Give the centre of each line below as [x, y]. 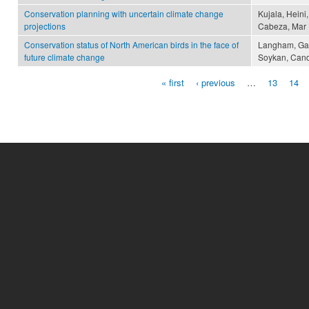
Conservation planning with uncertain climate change [124, 14]
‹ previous [215, 83]
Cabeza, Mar [282, 26]
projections [45, 26]
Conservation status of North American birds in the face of [131, 45]
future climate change [64, 57]
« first [172, 83]
